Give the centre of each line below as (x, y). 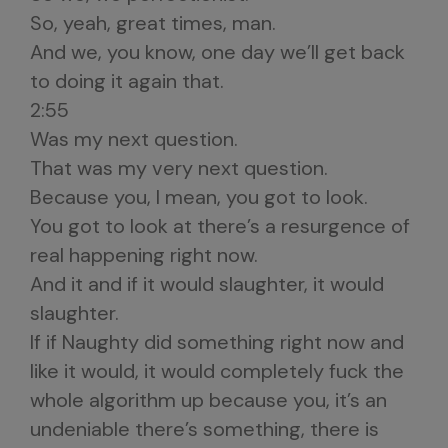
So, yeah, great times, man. (153, 23)
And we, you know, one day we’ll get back (217, 52)
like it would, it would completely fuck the (217, 371)
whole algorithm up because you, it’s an (208, 400)
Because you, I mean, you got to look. (199, 197)
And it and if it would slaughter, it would (207, 284)
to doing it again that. (127, 81)
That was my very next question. (179, 168)
